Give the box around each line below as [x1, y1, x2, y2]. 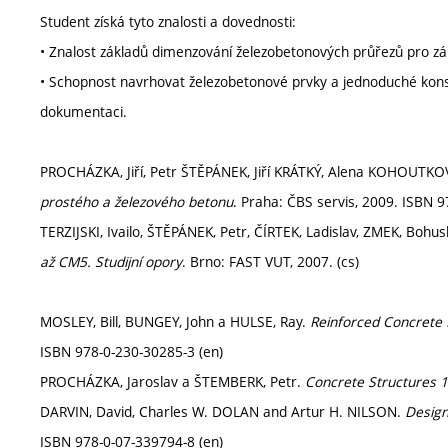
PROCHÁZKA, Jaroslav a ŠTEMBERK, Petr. [40, 372, 305, 391]
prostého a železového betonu [40, 192, 233, 211]
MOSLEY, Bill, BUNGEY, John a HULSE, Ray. [40, 312, 310, 331]
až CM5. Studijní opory [40, 252, 182, 271]
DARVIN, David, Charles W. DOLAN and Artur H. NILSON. [40, 402, 405, 421]
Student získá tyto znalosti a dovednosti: [40, 12, 296, 31]
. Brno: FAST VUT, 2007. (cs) [182, 252, 359, 271]
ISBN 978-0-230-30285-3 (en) [40, 342, 223, 361]
